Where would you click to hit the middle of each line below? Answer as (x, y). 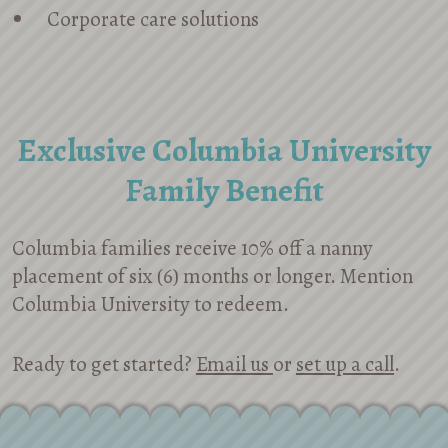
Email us (234, 364)
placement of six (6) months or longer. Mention (212, 276)
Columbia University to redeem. (150, 304)
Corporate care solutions (153, 19)
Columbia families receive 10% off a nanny (192, 248)
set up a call (345, 364)
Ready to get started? (104, 364)
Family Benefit (224, 190)
